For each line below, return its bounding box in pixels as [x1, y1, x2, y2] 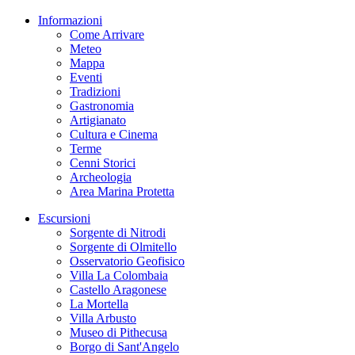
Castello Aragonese [70, 283, 166, 296]
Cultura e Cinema [70, 128, 158, 141]
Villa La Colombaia [70, 269, 168, 282]
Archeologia [70, 170, 132, 184]
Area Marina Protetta [70, 185, 174, 198]
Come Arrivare [70, 28, 144, 41]
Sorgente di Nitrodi [70, 226, 166, 239]
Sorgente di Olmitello [70, 240, 177, 254]
